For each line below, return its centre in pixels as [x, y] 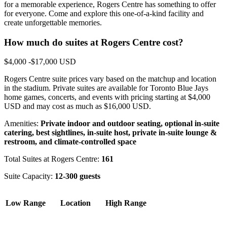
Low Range [26, 203]
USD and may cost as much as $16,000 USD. [78, 106]
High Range [126, 203]
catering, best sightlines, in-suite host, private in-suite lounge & [110, 133]
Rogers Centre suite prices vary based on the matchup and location [110, 79]
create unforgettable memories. [53, 23]
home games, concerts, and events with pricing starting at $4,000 [107, 97]
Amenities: [22, 124]
